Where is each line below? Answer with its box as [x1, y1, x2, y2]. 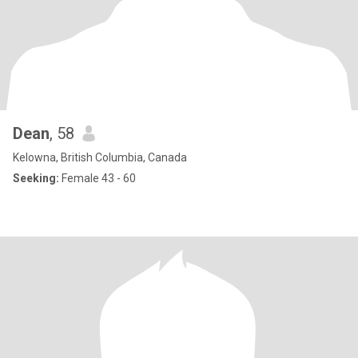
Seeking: [13, 172, 59, 185]
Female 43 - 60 [59, 172, 136, 185]
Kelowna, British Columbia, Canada [13, 151, 187, 164]
